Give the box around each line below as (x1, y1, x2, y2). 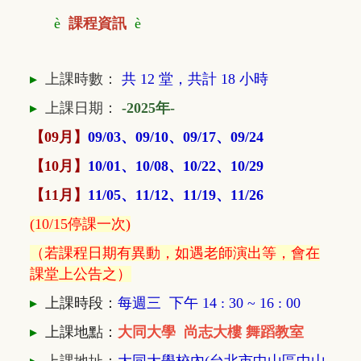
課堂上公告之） (30, 266, 131, 283)
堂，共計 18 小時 (159, 71, 268, 88)
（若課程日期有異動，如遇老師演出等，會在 (30, 245, 320, 262)
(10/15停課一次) (30, 216, 131, 233)
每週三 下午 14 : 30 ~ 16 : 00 (118, 295, 301, 312)
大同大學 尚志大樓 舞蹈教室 (118, 324, 304, 341)
